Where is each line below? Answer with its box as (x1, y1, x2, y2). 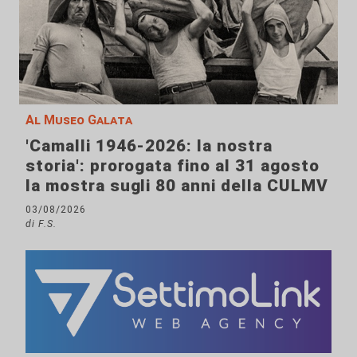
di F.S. (25, 217, 57, 229)
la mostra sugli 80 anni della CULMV (25, 175, 328, 195)
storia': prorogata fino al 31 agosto (25, 155, 320, 175)
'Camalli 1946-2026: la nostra (25, 135, 273, 155)
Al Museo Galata (25, 112, 132, 127)
